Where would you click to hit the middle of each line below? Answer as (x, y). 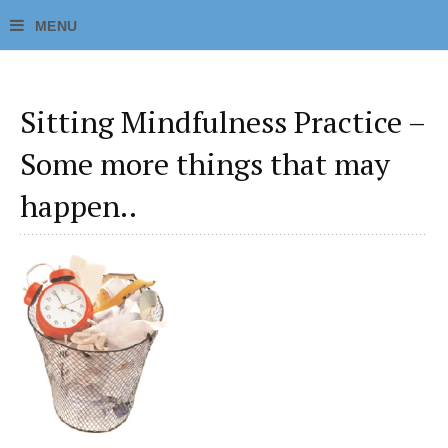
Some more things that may (205, 164)
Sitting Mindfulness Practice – (223, 122)
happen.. (78, 206)
